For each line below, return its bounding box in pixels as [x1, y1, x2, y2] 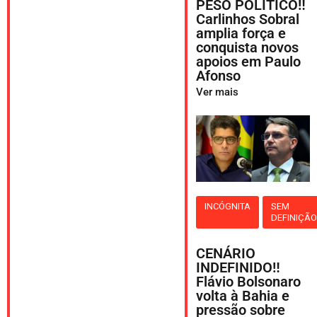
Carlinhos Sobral [195, 10, 299, 28]
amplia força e [195, 24, 286, 42]
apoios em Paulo [195, 52, 301, 70]
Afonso [195, 67, 241, 84]
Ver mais [195, 85, 238, 98]
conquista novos [195, 38, 299, 56]
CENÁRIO [195, 244, 255, 262]
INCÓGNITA [204, 200, 251, 212]
